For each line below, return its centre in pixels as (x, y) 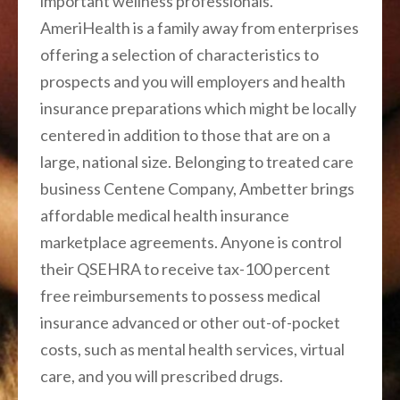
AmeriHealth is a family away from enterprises (200, 27)
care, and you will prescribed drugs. (162, 375)
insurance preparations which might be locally (198, 108)
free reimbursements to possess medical (180, 295)
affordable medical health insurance (165, 215)
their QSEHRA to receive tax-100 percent (185, 268)
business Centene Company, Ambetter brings (197, 188)
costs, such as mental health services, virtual (192, 349)
